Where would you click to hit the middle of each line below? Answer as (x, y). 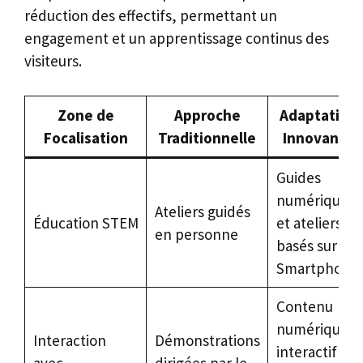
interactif (306, 351)
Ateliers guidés (202, 211)
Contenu (304, 306)
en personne (196, 234)
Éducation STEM (85, 222)
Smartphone (317, 268)
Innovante (318, 137)
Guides (298, 177)
